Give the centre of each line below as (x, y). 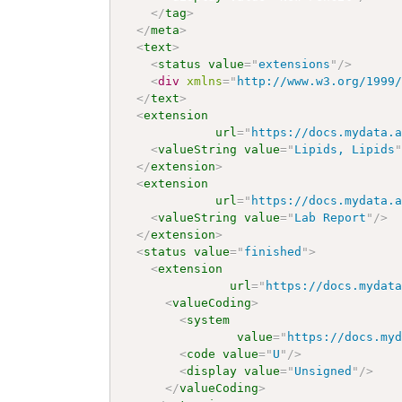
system (209, 319)
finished (273, 251)
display (212, 371)
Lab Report (331, 217)
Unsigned (323, 371)
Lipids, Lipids (345, 149)
